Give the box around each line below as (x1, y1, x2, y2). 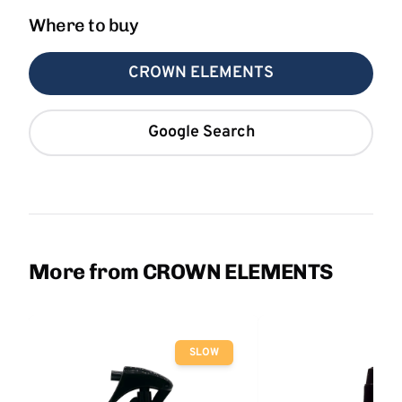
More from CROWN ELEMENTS (29, 258, 333, 284)
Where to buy (29, 14, 138, 36)
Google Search (147, 122, 255, 143)
